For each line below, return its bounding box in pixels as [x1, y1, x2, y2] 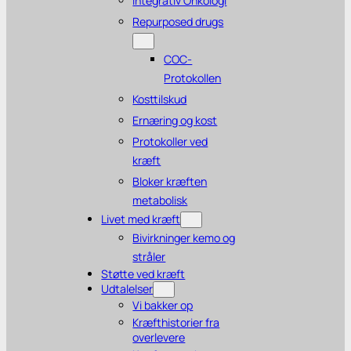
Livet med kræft [101, 212, 181, 227]
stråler [132, 249, 166, 265]
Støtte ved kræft [101, 266, 186, 282]
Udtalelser [101, 281, 154, 297]
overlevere [132, 330, 186, 346]
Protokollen [164, 71, 222, 86]
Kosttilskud [132, 92, 187, 107]
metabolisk [132, 193, 188, 208]
